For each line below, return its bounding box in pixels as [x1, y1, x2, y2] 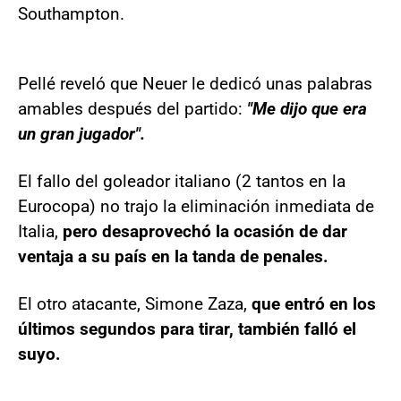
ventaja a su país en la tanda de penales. [18, 245, 328, 267]
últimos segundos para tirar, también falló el [18, 318, 356, 339]
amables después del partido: [18, 98, 243, 119]
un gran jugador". [18, 123, 145, 144]
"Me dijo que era [243, 98, 367, 119]
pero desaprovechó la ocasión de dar [63, 220, 347, 242]
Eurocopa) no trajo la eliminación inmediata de [18, 195, 374, 217]
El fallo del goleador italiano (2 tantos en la [18, 170, 346, 192]
